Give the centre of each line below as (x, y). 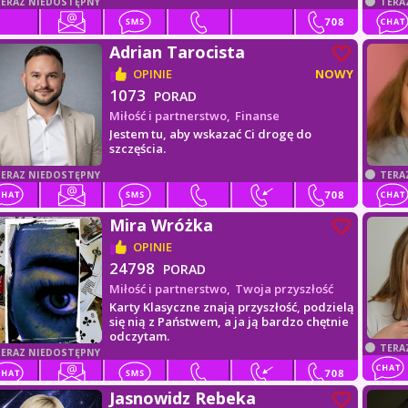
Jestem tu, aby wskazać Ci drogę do (211, 134)
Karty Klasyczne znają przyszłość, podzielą (232, 307)
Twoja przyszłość (285, 289)
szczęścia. (138, 148)
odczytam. (140, 336)
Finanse (258, 116)
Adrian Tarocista (178, 52)
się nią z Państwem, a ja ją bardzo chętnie (229, 321)
